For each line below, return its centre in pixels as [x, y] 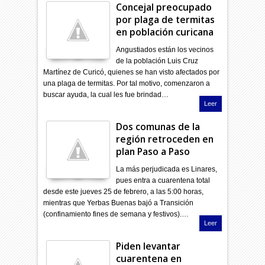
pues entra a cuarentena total [163, 180]
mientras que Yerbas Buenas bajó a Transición [119, 203]
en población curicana [165, 32]
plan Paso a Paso [153, 151]
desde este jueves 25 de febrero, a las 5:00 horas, [124, 191]
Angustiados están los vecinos [165, 49]
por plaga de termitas [166, 19]
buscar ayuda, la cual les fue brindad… [106, 94]
